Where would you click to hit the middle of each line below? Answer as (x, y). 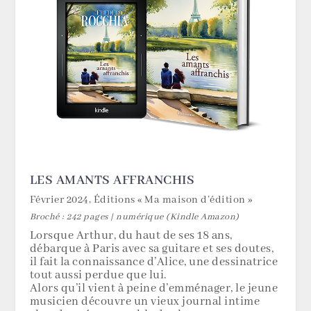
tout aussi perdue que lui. (98, 276)
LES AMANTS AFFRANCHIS (112, 181)
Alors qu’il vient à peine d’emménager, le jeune (154, 289)
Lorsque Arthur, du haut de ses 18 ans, (131, 236)
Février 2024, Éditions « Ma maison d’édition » (141, 200)
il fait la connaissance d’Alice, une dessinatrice (154, 262)
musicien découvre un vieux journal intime (145, 302)
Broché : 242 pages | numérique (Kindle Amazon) (134, 217)
